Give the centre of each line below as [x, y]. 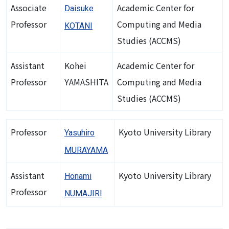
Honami [78, 176]
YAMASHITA [86, 82]
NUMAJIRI [83, 193]
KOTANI [78, 26]
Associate [29, 7]
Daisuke [79, 8]
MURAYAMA [86, 150]
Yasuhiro [79, 132]
